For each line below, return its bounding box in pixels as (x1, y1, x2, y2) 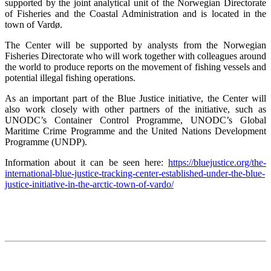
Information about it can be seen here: (5, 157, 168, 168)
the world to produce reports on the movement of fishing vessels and (5, 61, 266, 72)
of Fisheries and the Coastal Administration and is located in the (5, 8, 266, 19)
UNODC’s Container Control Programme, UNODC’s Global (5, 114, 266, 125)
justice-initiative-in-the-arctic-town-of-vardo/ (5, 178, 174, 189)
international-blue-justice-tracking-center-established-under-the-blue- (5, 168, 265, 178)
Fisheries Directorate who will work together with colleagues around (5, 50, 266, 61)
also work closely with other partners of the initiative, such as (5, 103, 266, 114)
